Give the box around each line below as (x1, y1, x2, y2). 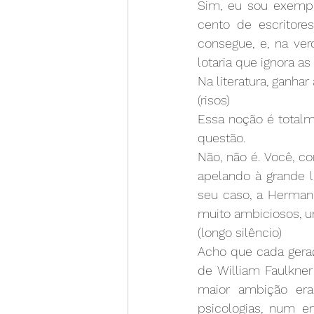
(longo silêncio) (198, 224, 282, 240)
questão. (198, 130, 245, 145)
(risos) (198, 92, 230, 107)
